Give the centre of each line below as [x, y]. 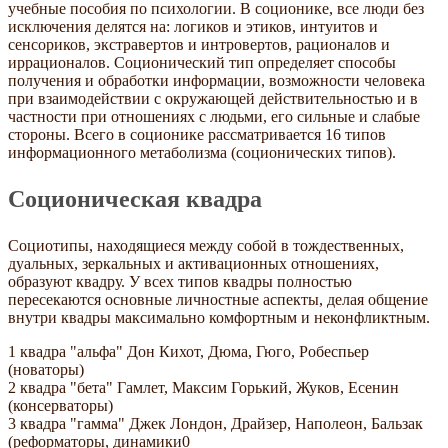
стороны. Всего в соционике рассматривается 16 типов [197, 135]
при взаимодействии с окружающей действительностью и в [213, 99]
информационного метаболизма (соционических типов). [202, 153]
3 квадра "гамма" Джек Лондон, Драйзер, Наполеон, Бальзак [215, 424]
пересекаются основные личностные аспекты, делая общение [218, 300]
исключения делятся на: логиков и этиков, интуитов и [193, 27]
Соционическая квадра [135, 199]
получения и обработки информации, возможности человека [216, 81]
